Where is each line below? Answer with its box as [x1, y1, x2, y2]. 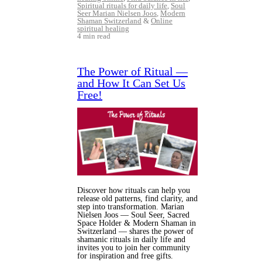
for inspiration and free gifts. [77, 251, 173, 260]
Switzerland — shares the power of [77, 226, 194, 236]
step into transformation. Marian [77, 202, 184, 211]
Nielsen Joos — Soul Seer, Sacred [77, 210, 189, 219]
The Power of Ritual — [77, 64, 188, 78]
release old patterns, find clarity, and [77, 194, 198, 203]
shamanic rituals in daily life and [77, 235, 185, 244]
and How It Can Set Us [77, 76, 185, 89]
